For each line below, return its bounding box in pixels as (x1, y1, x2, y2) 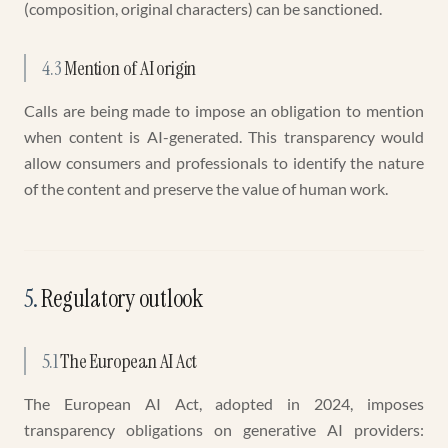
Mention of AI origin (64, 55, 197, 81)
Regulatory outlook (41, 283, 203, 314)
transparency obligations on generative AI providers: (24, 420, 424, 439)
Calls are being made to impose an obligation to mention (24, 101, 424, 120)
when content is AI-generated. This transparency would (24, 127, 424, 146)
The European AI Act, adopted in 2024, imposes (24, 394, 424, 413)
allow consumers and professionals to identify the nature (24, 153, 424, 172)
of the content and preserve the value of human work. (24, 179, 388, 198)
